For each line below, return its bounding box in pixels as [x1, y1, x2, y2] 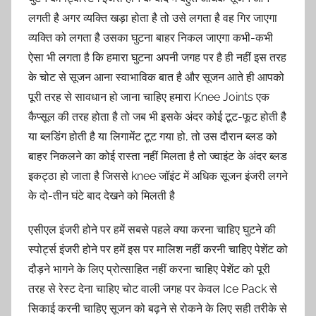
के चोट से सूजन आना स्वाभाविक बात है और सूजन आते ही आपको [28, 70, 284, 84]
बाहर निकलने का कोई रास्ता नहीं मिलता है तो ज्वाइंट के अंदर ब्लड [28, 149, 287, 163]
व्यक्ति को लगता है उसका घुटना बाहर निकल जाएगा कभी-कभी [28, 30, 273, 44]
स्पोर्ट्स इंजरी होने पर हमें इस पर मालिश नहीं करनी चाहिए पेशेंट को [28, 242, 288, 256]
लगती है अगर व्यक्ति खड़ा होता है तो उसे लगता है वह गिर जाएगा [28, 11, 277, 25]
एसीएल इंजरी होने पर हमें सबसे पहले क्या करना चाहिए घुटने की [28, 222, 276, 236]
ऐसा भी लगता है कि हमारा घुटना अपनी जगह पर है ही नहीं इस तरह [28, 50, 286, 64]
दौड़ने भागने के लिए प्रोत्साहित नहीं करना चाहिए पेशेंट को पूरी [28, 262, 270, 276]
